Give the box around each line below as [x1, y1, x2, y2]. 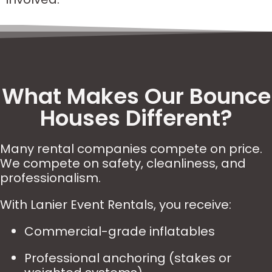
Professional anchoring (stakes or [24, 250, 231, 267]
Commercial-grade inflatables [24, 223, 215, 240]
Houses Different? [39, 103, 233, 134]
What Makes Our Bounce [1, 81, 271, 112]
